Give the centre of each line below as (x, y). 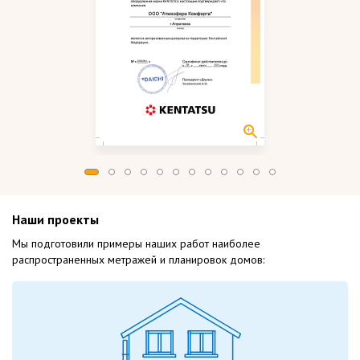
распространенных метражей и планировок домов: (138, 260)
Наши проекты (55, 220)
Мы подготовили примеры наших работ (112, 244)
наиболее (236, 244)
